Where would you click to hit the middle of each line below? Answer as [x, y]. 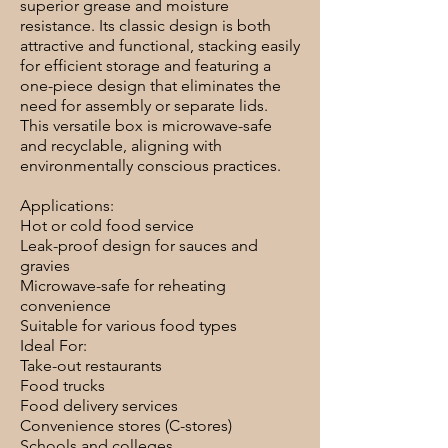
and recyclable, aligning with [121, 145]
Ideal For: [53, 345]
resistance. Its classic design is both [145, 25]
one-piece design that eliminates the [150, 85]
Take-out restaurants [91, 365]
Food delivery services [99, 405]
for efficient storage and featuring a [145, 65]
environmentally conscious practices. [150, 165]
